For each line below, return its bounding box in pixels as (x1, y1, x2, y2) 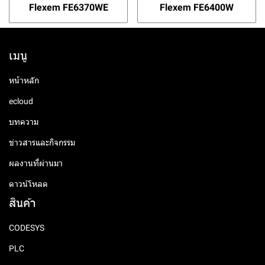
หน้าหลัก (9, 75, 39, 85)
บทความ (9, 117, 38, 127)
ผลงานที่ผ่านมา (9, 158, 63, 168)
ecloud (9, 96, 33, 106)
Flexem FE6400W (160, 1, 234, 13)
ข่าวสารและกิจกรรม (9, 137, 75, 147)
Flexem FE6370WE (28, 1, 108, 13)
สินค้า (9, 195, 36, 210)
